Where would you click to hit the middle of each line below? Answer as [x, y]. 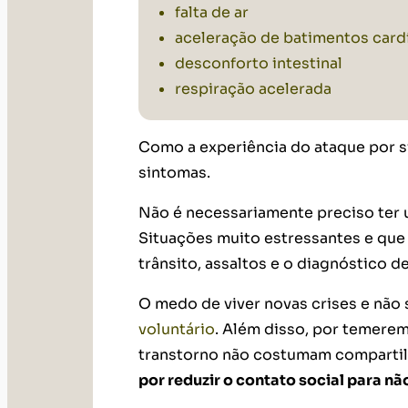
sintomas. [176, 173]
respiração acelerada [253, 89]
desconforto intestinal [260, 64]
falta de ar [212, 13]
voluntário [177, 330]
